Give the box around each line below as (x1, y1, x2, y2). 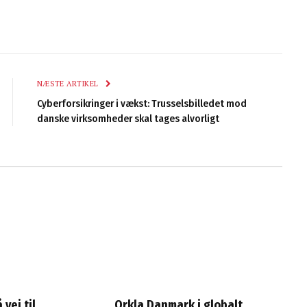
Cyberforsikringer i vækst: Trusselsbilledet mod (37, 97, 247, 110)
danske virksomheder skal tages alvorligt (37, 112, 219, 125)
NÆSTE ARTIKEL (37, 79, 101, 89)
